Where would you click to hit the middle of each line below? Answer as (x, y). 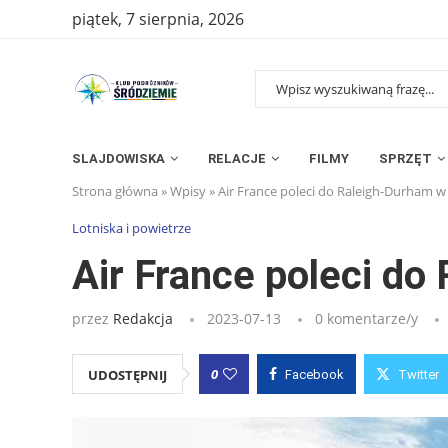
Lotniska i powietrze (131, 227)
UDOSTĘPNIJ (127, 374)
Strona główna (115, 190)
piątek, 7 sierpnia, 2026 (158, 19)
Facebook (314, 374)
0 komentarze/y (366, 318)
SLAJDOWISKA (118, 158)
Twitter (418, 374)
